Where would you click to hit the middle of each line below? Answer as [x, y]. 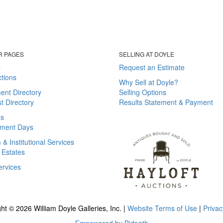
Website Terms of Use [162, 208]
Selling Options [143, 92]
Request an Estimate [152, 67]
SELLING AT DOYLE [147, 54]
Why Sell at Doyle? [149, 82]
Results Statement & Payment [166, 102]
